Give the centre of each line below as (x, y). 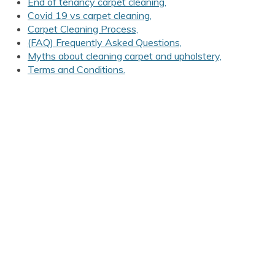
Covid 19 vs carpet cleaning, (90, 16)
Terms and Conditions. (76, 70)
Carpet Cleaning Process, (83, 29)
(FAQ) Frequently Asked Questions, (105, 43)
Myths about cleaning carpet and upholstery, (125, 56)
